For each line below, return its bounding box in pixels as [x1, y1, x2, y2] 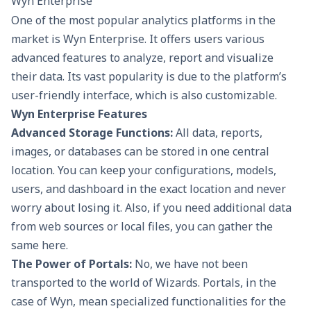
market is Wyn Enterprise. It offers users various [11, 31, 264, 47]
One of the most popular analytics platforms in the [11, 12, 276, 28]
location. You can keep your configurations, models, [11, 162, 276, 178]
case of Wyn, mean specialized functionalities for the [11, 294, 286, 310]
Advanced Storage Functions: [11, 125, 176, 141]
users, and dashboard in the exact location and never [11, 181, 286, 197]
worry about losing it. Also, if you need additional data [11, 200, 292, 216]
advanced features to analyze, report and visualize [11, 50, 274, 66]
